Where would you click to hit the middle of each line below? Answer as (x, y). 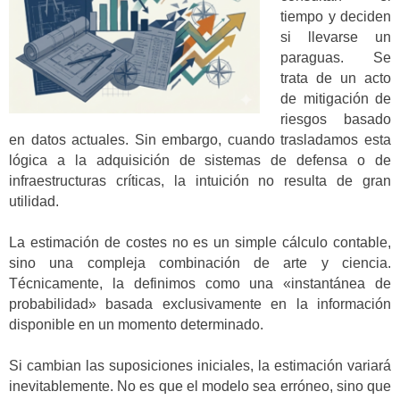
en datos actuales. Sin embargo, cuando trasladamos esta (200, 139)
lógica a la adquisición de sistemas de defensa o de (200, 160)
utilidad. (34, 201)
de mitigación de (336, 98)
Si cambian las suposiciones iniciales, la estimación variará (200, 366)
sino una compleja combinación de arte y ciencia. (200, 262)
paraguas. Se (336, 57)
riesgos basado (336, 119)
